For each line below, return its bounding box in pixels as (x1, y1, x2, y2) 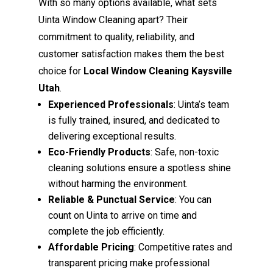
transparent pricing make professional (48, 257, 210, 269)
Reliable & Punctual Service (48, 193, 175, 205)
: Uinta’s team (174, 98, 230, 110)
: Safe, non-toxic (151, 146, 219, 158)
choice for (38, 65, 84, 77)
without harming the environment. (48, 177, 188, 190)
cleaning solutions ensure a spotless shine (48, 161, 232, 174)
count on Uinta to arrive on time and (48, 209, 197, 221)
